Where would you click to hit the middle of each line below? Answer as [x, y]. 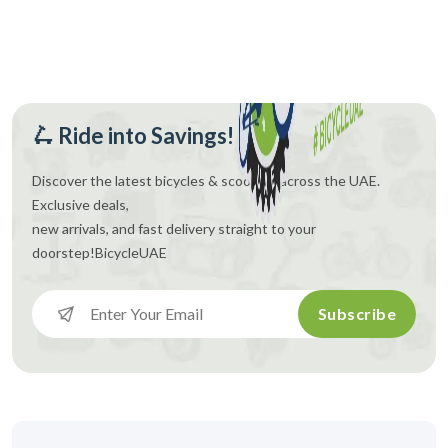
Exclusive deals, [80, 204]
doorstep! [63, 252]
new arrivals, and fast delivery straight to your [174, 228]
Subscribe [356, 313]
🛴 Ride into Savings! [133, 135]
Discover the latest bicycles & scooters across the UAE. [206, 180]
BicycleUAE [131, 252]
